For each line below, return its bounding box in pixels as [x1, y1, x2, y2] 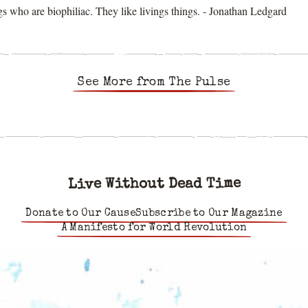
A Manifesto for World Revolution [60, 223, 247, 234]
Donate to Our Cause [25, 208, 136, 220]
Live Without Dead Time [67, 177, 241, 193]
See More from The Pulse [77, 76, 231, 89]
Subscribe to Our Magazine [135, 208, 283, 220]
